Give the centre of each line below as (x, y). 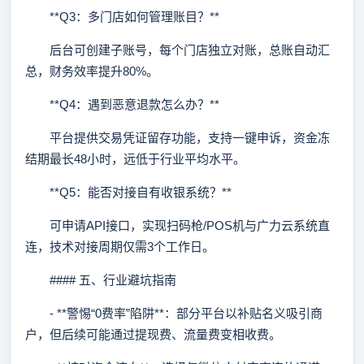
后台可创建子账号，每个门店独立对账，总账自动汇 (178, 50)
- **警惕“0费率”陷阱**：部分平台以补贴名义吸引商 (174, 313)
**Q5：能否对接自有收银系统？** (128, 192)
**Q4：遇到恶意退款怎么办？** (122, 104)
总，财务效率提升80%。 (92, 71)
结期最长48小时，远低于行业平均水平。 (135, 159)
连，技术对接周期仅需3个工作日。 (120, 247)
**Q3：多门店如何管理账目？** (122, 17)
